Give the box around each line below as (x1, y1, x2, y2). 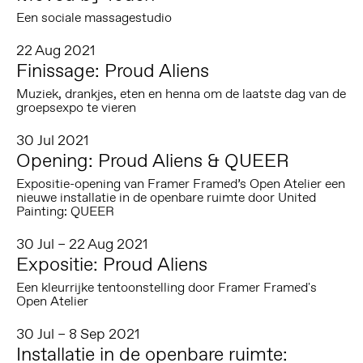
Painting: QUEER (15, 203, 114, 220)
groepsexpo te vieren (15, 99, 136, 117)
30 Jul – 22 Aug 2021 (15, 234, 148, 254)
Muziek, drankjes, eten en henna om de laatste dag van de (15, 85, 346, 103)
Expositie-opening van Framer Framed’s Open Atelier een (15, 175, 345, 193)
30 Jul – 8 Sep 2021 (15, 324, 140, 344)
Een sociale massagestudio (15, 9, 172, 27)
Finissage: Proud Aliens (15, 58, 209, 83)
